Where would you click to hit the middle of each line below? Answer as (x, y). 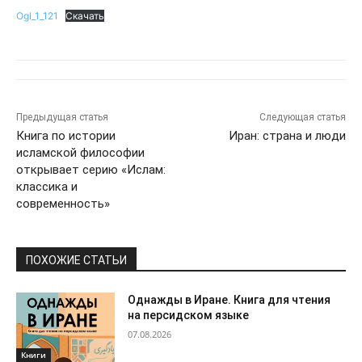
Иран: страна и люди (287, 136)
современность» (63, 204)
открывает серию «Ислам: (91, 170)
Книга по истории (66, 136)
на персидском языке (189, 316)
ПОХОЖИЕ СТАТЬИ (76, 261)
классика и (47, 187)
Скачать (85, 16)
